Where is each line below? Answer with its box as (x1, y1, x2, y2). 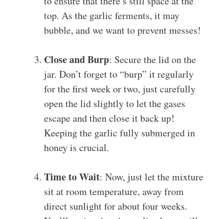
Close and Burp (44, 52, 109, 67)
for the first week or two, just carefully (44, 82, 196, 96)
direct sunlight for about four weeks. (44, 199, 187, 213)
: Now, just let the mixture (100, 170, 203, 184)
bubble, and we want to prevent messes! (44, 23, 201, 37)
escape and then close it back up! (44, 111, 175, 125)
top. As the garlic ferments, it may (44, 9, 179, 22)
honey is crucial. (44, 141, 109, 154)
